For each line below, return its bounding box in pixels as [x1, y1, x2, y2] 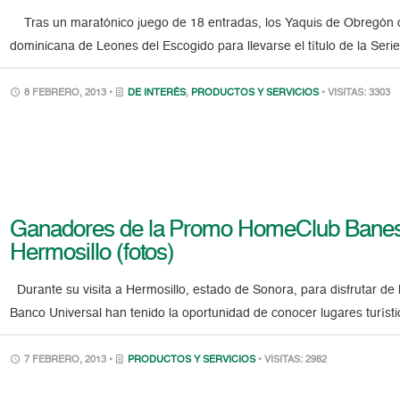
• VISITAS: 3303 [321, 88, 391, 98]
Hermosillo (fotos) [10, 242, 175, 266]
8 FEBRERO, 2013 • [21, 88, 116, 98]
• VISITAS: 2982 [258, 355, 328, 366]
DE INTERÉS [128, 88, 187, 98]
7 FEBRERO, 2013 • [21, 355, 116, 366]
